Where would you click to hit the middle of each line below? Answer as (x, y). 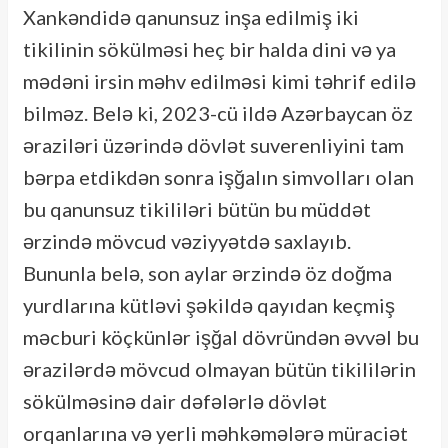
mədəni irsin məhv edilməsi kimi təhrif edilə (219, 80)
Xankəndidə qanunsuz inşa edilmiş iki (190, 16)
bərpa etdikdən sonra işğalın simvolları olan (218, 176)
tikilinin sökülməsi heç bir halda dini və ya (209, 48)
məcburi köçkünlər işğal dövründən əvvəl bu (220, 336)
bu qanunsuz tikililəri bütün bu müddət (196, 208)
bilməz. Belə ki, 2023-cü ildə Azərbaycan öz (217, 112)
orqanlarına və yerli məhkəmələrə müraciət (215, 432)
